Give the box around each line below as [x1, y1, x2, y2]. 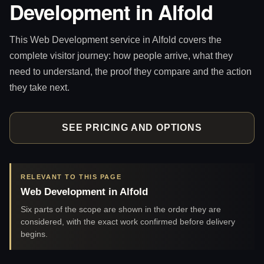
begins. [21, 229, 48, 239]
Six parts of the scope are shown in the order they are [21, 204, 222, 214]
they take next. [9, 81, 70, 93]
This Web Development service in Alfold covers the [9, 34, 222, 45]
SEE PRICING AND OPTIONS [62, 123, 202, 133]
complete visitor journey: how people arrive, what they [9, 49, 233, 61]
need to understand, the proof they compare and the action [9, 65, 252, 77]
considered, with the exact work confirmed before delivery [21, 217, 236, 227]
